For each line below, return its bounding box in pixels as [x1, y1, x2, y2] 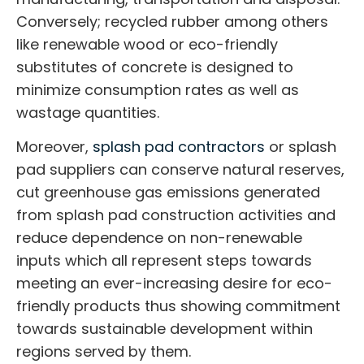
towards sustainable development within [16, 318, 313, 340]
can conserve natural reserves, [115, 159, 344, 180]
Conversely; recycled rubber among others [16, 11, 328, 32]
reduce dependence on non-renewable [16, 227, 302, 249]
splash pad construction [56, 205, 234, 226]
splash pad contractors [93, 136, 265, 158]
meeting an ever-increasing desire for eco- [16, 273, 332, 294]
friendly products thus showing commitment [16, 296, 340, 317]
